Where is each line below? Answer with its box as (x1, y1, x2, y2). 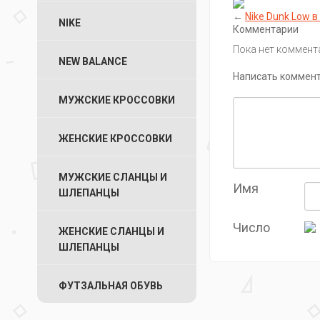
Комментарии (233, 24, 299, 35)
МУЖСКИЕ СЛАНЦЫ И (59, 171, 167, 183)
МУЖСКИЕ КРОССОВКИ (59, 94, 175, 106)
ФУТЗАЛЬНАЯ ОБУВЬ (59, 280, 163, 291)
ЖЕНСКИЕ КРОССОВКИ (59, 133, 172, 144)
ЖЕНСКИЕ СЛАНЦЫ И (59, 226, 164, 237)
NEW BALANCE (59, 56, 127, 67)
